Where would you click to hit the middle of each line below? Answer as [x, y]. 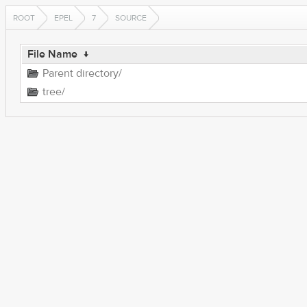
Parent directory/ [82, 73]
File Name [52, 54]
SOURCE [131, 18]
